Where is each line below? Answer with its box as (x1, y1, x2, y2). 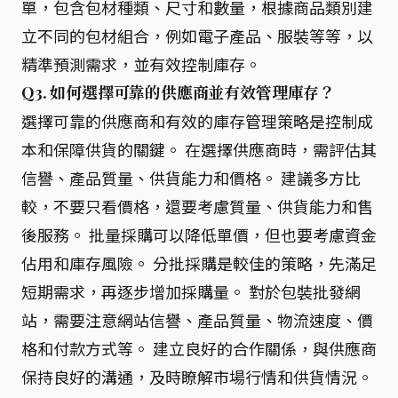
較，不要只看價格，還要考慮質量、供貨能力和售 (21, 195, 373, 218)
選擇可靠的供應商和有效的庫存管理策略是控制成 (21, 109, 373, 132)
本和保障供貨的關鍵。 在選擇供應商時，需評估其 (21, 138, 377, 161)
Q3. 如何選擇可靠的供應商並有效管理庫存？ (21, 82, 336, 103)
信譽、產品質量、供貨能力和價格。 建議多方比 (21, 166, 361, 189)
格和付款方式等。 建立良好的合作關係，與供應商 (21, 337, 377, 360)
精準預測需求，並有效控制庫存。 (21, 52, 261, 76)
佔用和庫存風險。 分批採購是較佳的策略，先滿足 (21, 251, 377, 275)
